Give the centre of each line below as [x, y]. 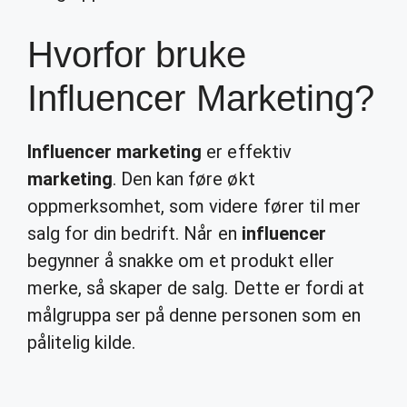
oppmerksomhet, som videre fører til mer [194, 206]
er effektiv [247, 152]
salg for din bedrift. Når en [134, 233]
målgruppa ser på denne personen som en [194, 315]
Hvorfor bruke [137, 55]
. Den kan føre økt [184, 179]
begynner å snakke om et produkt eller [181, 261]
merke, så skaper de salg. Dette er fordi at [196, 288]
